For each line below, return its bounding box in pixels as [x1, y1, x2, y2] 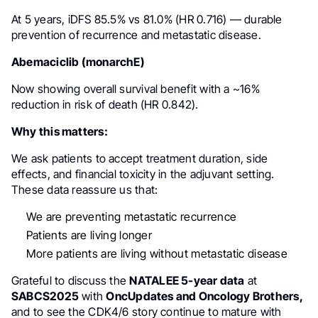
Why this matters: [11, 124, 108, 138]
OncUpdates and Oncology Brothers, [106, 288, 303, 303]
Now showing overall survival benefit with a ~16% [11, 82, 260, 96]
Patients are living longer [26, 227, 153, 242]
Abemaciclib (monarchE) [11, 55, 145, 69]
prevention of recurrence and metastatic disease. [11, 28, 261, 42]
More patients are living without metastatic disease [26, 246, 288, 261]
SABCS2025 [11, 288, 79, 303]
